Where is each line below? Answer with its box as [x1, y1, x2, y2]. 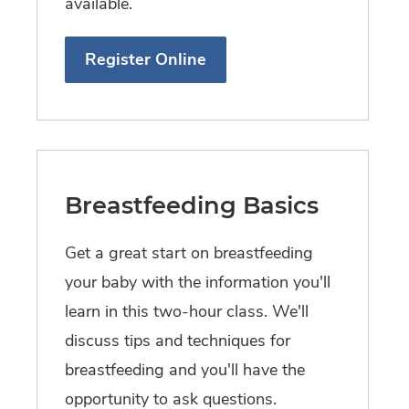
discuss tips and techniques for [65, 330, 290, 352]
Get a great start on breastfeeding [65, 242, 313, 265]
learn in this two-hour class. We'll [65, 300, 309, 323]
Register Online [85, 48, 206, 71]
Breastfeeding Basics [65, 191, 319, 220]
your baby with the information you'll [65, 271, 330, 294]
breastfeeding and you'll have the [65, 359, 305, 382]
